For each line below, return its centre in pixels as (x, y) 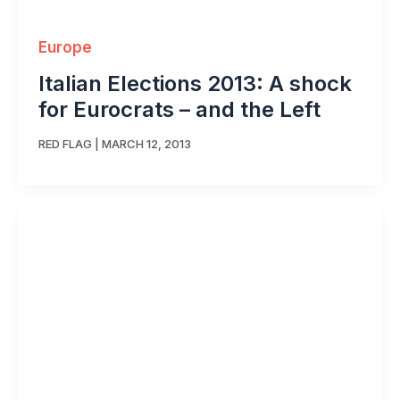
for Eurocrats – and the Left (179, 110)
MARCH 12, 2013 (146, 143)
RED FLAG (65, 143)
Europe (65, 48)
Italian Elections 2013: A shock (195, 84)
